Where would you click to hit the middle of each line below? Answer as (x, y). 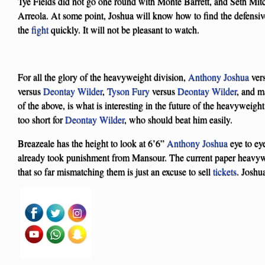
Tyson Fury (128, 91)
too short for (41, 119)
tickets (225, 171)
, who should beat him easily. (178, 119)
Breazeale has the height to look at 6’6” (92, 143)
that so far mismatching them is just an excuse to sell (115, 171)
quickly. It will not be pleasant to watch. (124, 29)
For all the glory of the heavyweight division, (103, 76)
